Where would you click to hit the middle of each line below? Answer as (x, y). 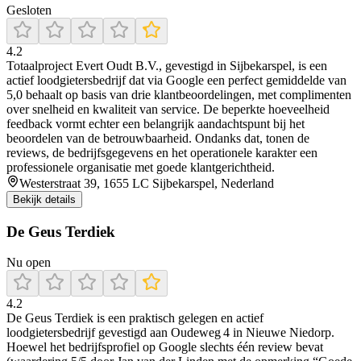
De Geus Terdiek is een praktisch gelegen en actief (135, 318)
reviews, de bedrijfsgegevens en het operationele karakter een (162, 152)
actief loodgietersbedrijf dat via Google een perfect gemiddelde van (176, 80)
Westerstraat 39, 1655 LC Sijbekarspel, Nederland (147, 183)
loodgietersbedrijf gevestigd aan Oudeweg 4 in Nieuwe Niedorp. (170, 333)
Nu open (29, 263)
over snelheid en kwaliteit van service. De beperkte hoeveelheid (168, 109)
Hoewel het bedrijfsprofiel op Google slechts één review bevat (165, 347)
